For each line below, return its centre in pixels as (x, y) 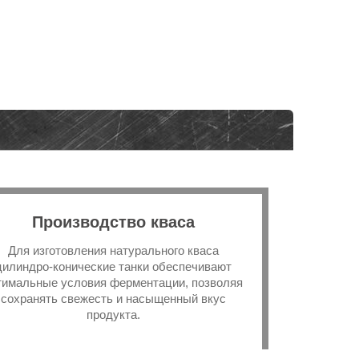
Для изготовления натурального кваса (113, 251)
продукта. (113, 315)
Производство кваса (113, 222)
